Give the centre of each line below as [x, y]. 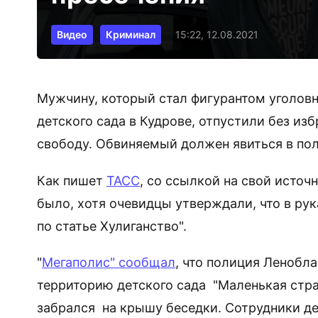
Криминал [131, 34]
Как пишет [72, 180]
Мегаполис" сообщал [109, 263]
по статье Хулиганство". [112, 226]
